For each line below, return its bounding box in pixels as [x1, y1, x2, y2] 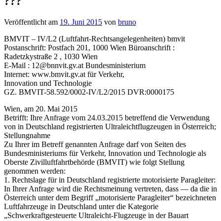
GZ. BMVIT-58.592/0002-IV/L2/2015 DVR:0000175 [4, 88, 174, 97]
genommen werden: [4, 167, 66, 176]
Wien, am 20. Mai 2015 [4, 105, 77, 113]
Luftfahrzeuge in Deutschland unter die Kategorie [4, 202, 158, 211]
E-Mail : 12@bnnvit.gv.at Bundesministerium [4, 61, 146, 70]
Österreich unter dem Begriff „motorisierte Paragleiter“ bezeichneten [4, 193, 216, 202]
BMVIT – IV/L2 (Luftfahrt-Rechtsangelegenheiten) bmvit [4, 35, 185, 43]
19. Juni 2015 [60, 18, 102, 27]
